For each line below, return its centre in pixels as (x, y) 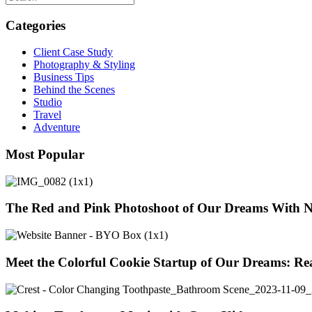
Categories (36, 25)
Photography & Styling (84, 65)
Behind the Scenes (74, 90)
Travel (47, 115)
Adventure (57, 127)
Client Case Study (73, 52)
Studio (48, 102)
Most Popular (45, 154)
